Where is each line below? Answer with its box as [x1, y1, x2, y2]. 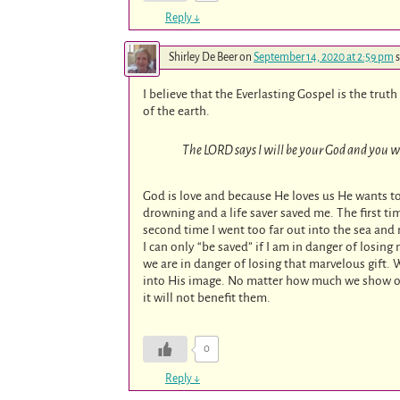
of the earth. [143, 104, 211, 118]
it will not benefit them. [143, 291, 271, 305]
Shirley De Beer [169, 50, 237, 63]
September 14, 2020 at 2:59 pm [254, 50, 394, 63]
